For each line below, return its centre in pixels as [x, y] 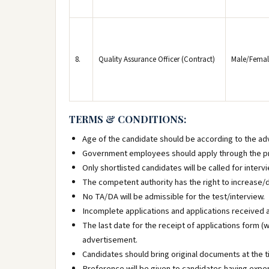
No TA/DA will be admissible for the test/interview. [174, 197]
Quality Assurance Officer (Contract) [157, 59]
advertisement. [110, 240]
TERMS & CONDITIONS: [128, 119]
